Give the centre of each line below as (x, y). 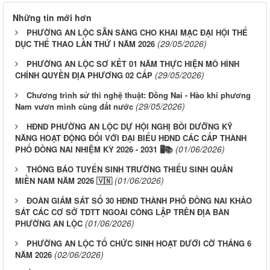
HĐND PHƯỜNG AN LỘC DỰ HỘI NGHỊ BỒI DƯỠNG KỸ (130, 126)
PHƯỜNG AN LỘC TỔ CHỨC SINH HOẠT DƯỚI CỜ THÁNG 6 (139, 243)
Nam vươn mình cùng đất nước (74, 106)
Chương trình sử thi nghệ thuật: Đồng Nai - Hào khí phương (139, 95)
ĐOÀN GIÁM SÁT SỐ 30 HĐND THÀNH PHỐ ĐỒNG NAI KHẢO (139, 200)
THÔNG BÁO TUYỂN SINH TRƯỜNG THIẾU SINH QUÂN (130, 169)
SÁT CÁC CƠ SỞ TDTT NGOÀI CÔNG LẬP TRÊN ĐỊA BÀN (122, 212)
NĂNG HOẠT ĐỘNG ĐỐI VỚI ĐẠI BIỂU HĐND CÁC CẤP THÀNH (131, 137)
